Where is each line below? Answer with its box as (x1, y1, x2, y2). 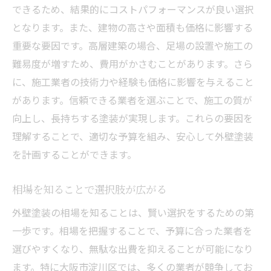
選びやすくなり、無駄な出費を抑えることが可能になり (12, 241, 253, 256)
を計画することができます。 (12, 146, 137, 162)
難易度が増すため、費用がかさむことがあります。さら (12, 56, 253, 71)
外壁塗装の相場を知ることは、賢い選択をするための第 (12, 204, 254, 220)
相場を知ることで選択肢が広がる (12, 181, 166, 197)
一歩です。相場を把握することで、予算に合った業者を (12, 223, 252, 238)
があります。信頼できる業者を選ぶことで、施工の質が (12, 92, 252, 107)
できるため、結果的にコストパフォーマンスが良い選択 (12, 1, 254, 16)
